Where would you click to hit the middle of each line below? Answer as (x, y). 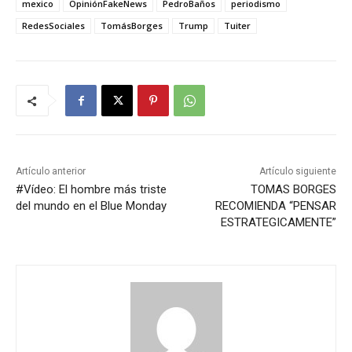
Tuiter (237, 26)
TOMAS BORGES (293, 190)
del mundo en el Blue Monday (91, 206)
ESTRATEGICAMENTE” (278, 223)
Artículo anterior (51, 172)
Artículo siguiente (297, 172)
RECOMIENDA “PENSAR (275, 206)
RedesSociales (53, 26)
